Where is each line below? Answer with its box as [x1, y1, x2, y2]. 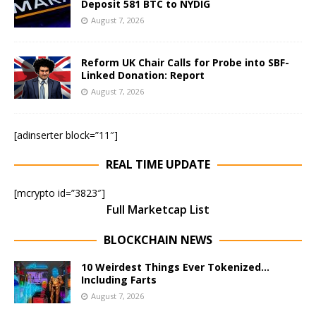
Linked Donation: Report [81, 68, 205, 83]
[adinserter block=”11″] [14, 128, 118, 142]
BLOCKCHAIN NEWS [104, 232, 212, 248]
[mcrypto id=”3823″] [14, 186, 105, 200]
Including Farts [81, 273, 157, 287]
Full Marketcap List [107, 202, 209, 218]
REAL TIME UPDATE [106, 157, 210, 173]
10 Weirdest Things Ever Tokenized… [81, 260, 269, 274]
